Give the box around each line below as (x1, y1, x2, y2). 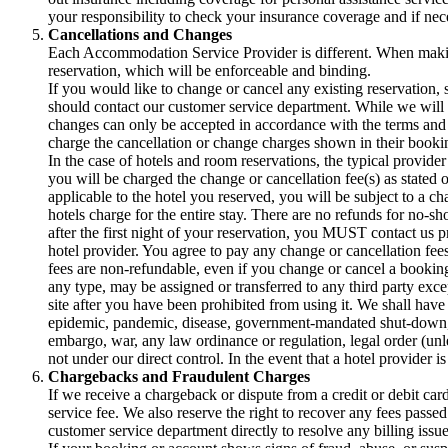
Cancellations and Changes (48, 26, 232, 44)
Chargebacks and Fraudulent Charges (48, 368, 310, 386)
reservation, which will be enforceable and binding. (48, 62, 371, 80)
